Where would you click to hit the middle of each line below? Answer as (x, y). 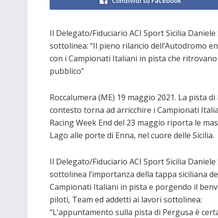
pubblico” (67, 71)
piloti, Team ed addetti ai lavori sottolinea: (126, 199)
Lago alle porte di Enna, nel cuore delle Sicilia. (132, 135)
